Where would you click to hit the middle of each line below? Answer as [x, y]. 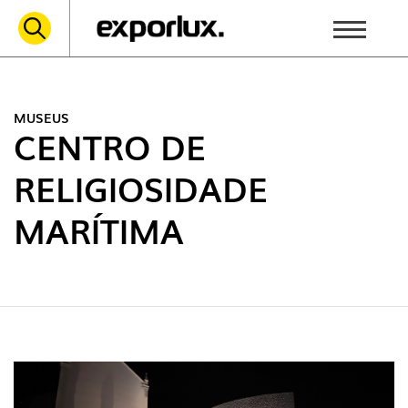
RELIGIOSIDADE [141, 188]
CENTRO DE [110, 146]
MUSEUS [41, 117]
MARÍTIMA [99, 230]
